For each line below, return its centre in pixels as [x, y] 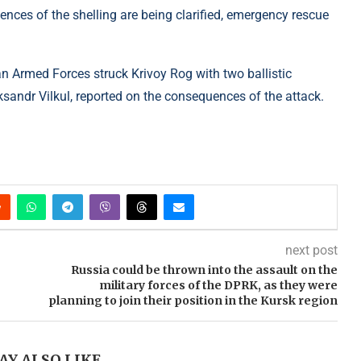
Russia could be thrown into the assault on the [204, 270]
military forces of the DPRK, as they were [218, 286]
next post [311, 251]
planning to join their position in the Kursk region [193, 301]
